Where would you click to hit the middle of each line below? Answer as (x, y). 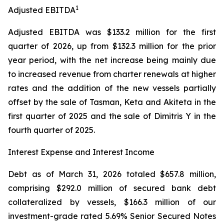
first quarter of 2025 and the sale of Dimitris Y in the (112, 116)
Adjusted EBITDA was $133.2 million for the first (112, 32)
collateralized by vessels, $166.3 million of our (112, 202)
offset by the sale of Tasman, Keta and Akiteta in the (112, 102)
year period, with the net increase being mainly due (112, 60)
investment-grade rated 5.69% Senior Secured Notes (112, 216)
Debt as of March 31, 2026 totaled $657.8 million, (112, 174)
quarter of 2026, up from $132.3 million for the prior (112, 46)
